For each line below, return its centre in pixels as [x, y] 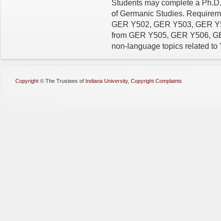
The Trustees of [65, 81]
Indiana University [107, 81]
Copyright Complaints [156, 81]
